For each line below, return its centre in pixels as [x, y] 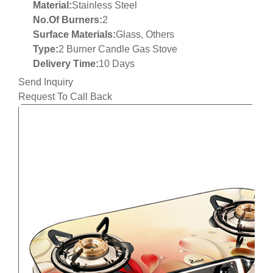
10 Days [117, 64]
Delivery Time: [66, 64]
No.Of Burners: [68, 20]
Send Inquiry [46, 82]
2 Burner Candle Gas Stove [118, 49]
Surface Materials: [74, 35]
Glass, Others [145, 35]
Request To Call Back [65, 97]
